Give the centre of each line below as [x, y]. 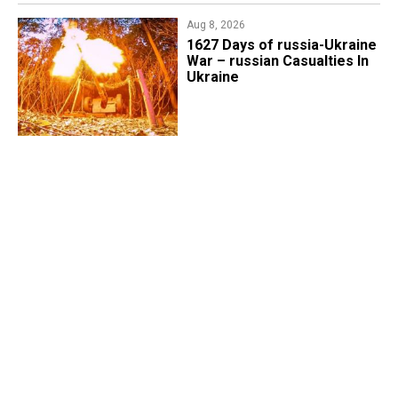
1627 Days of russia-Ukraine [281, 44]
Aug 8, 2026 [215, 24]
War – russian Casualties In [277, 60]
